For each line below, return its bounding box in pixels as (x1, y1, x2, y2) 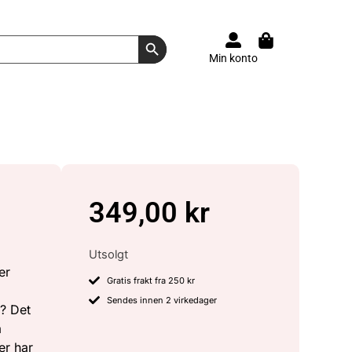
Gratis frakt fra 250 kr (106, 275, 195, 287)
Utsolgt (89, 247, 129, 262)
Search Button (137, 26, 222, 42)
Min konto (208, 51, 258, 64)
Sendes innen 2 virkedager (106, 295, 217, 306)
